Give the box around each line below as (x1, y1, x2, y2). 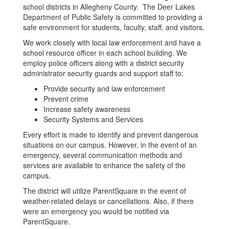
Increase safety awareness (43, 104, 130, 114)
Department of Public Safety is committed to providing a (23, 12, 202, 22)
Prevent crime (43, 94, 88, 104)
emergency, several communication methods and (23, 150, 182, 160)
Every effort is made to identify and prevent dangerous (23, 129, 198, 140)
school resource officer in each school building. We (23, 48, 187, 58)
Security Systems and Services (43, 114, 143, 124)
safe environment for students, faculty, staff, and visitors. (23, 22, 204, 32)
